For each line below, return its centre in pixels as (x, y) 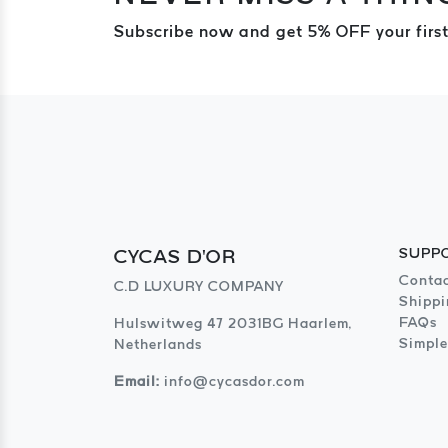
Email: (137, 380)
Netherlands (158, 343)
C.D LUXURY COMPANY (199, 285)
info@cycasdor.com (234, 380)
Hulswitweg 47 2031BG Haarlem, (233, 322)
